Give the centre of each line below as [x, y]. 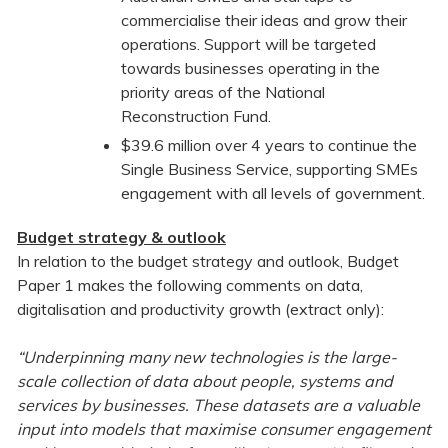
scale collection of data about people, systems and [205, 381]
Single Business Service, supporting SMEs [269, 169]
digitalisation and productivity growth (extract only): [200, 309]
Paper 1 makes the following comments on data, [190, 285]
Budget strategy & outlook [121, 237]
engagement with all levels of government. [273, 193]
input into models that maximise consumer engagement [224, 429]
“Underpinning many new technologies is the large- [207, 357]
